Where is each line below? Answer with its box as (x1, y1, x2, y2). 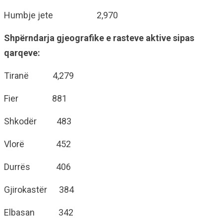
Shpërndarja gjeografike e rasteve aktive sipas (4, 33, 194, 43)
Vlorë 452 (4, 139, 71, 149)
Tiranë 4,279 (4, 70, 74, 81)
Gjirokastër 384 (4, 184, 74, 195)
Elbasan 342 (4, 207, 73, 218)
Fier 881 (4, 93, 67, 104)
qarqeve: (4, 48, 40, 58)
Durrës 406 (4, 162, 71, 172)
